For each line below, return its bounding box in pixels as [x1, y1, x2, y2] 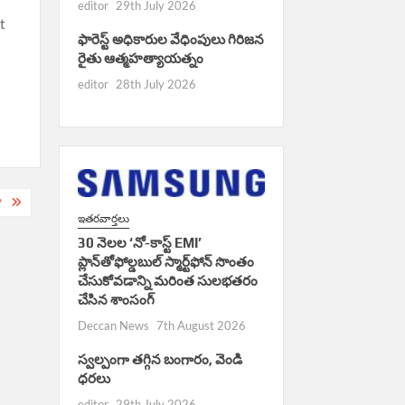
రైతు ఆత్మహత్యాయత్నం [77, 50, 203, 66]
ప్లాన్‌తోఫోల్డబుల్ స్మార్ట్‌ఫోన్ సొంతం [77, 253, 254, 269]
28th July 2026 [115, 76, 196, 91]
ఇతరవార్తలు [77, 211, 129, 225]
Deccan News [77, 317, 149, 333]
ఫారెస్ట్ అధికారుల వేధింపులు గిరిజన [77, 31, 264, 47]
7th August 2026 [155, 317, 246, 333]
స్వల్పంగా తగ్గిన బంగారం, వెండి [77, 351, 242, 367]
